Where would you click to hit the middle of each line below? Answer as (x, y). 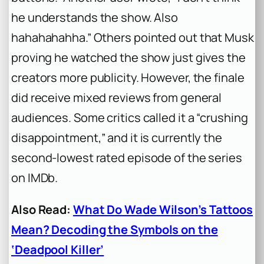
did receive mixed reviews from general (117, 97)
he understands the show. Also (95, 17)
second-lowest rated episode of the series (127, 157)
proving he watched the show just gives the (128, 57)
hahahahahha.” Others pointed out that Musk (133, 37)
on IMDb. (35, 177)
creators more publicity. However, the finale (128, 77)
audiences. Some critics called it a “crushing (130, 117)
